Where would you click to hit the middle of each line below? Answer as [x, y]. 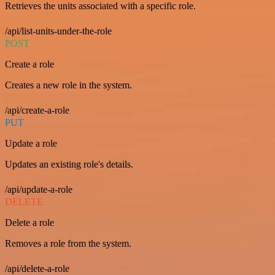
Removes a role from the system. [68, 243]
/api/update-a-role [39, 189]
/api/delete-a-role [37, 269]
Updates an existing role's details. [69, 164]
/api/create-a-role [37, 110]
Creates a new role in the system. [68, 85]
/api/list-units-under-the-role [58, 31]
